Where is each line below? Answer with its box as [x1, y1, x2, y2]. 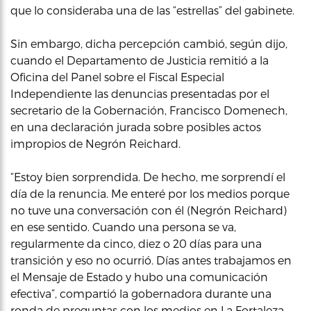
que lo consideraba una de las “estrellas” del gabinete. [10, 3, 294, 17]
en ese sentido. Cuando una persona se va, [10, 220, 236, 233]
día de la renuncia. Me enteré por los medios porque [10, 187, 289, 200]
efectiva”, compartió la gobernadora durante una [10, 287, 271, 300]
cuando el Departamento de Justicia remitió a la [10, 53, 269, 67]
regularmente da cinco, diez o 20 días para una [10, 237, 262, 250]
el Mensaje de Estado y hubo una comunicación [10, 270, 268, 283]
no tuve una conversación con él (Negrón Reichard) [10, 203, 287, 217]
